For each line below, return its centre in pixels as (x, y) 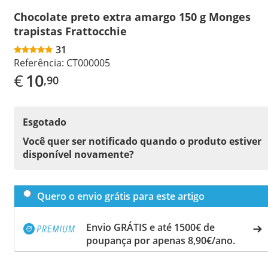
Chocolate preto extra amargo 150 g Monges (132, 16)
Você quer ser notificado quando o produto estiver (142, 141)
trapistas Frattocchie (70, 31)
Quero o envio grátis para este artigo (121, 196)
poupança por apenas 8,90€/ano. (161, 240)
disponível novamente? (78, 154)
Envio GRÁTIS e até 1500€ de (150, 227)
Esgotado (45, 122)
